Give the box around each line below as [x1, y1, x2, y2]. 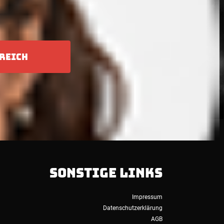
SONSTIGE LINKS [49, 166, 163, 179]
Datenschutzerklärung [103, 204, 163, 211]
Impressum [132, 193, 163, 200]
